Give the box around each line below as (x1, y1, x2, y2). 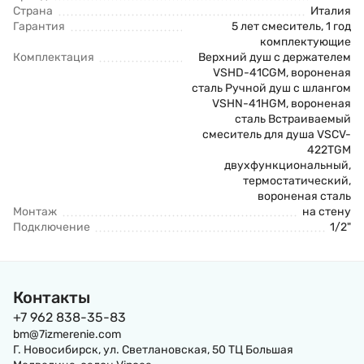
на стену (302, 205, 351, 219)
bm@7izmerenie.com (13, 327, 121, 341)
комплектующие (260, 35, 351, 49)
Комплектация (13, 50, 94, 64)
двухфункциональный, (224, 158, 351, 172)
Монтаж (13, 205, 57, 219)
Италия (310, 4, 351, 18)
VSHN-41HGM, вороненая (212, 97, 351, 110)
